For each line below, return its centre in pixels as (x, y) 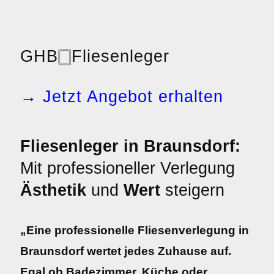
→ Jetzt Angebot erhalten (122, 97)
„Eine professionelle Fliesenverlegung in (135, 230)
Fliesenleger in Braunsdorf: (130, 146)
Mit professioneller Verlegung (128, 168)
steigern (192, 190)
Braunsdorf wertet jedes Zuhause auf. (126, 251)
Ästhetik (53, 190)
